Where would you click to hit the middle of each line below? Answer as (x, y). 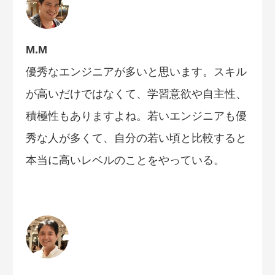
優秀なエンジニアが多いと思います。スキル (136, 72)
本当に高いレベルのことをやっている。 (125, 160)
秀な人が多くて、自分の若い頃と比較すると (136, 138)
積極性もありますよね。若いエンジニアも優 (136, 116)
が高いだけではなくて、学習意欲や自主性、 (136, 94)
